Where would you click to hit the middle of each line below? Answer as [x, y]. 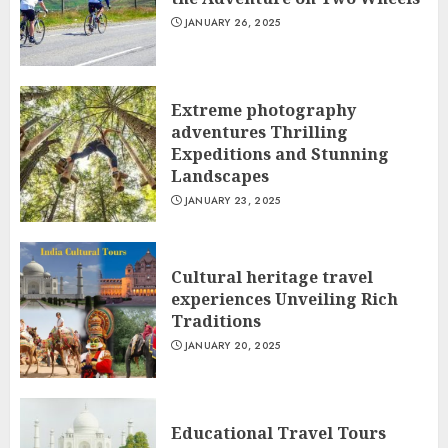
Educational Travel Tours [278, 433]
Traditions [216, 321]
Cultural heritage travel [272, 277]
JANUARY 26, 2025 [232, 22]
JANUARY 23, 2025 [232, 200]
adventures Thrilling [259, 132]
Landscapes [220, 176]
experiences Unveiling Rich [284, 299]
